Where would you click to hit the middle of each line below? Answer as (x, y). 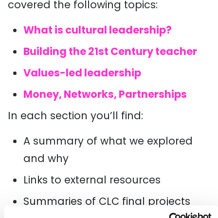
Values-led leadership (82, 73)
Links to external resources (92, 180)
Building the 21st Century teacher (110, 51)
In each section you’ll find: (75, 116)
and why (46, 158)
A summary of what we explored (108, 141)
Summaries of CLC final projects (107, 201)
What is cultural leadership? (98, 30)
